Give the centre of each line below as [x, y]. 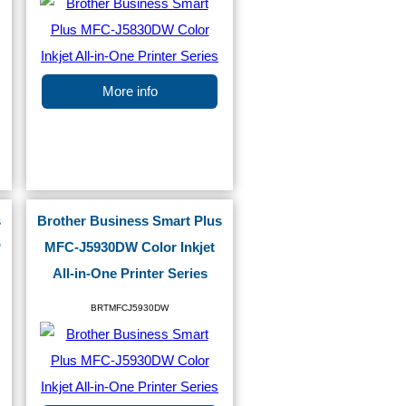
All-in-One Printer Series [130, 274]
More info [130, 92]
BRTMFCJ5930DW [130, 308]
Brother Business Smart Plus [130, 221]
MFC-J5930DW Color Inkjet [130, 247]
